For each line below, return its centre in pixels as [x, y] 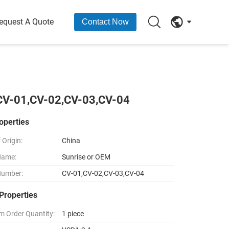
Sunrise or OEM [86, 157]
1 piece [73, 214]
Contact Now [105, 22]
